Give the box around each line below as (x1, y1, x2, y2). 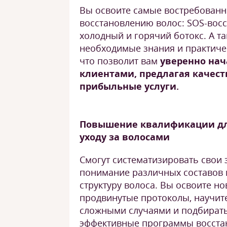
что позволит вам (80, 55, 160, 67)
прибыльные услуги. (80, 80, 179, 92)
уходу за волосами (80, 131, 170, 143)
